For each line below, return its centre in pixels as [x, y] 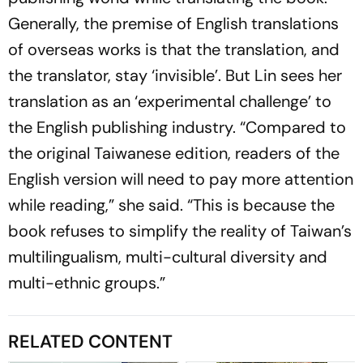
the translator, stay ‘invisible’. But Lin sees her [175, 76]
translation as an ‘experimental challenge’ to [170, 102]
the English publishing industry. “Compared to [177, 128]
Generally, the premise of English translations [173, 24]
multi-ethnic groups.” [87, 283]
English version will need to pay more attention [181, 179]
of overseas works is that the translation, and [174, 50]
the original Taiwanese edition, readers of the [174, 154]
